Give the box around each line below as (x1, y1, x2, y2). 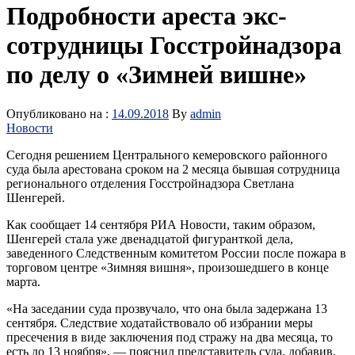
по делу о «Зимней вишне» (6, 60, 307, 90)
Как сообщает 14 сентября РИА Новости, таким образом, (6, 217, 315, 231)
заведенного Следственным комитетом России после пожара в (6, 246, 346, 260)
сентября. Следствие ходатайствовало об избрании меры (6, 315, 313, 330)
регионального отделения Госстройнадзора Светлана (6, 176, 294, 190)
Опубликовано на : (6, 106, 112, 120)
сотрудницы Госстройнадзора (6, 31, 342, 60)
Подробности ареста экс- (6, 2, 287, 31)
